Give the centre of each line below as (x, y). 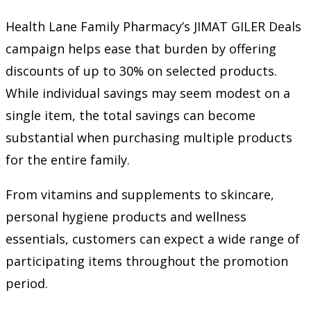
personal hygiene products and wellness (126, 217)
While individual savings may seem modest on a (148, 93)
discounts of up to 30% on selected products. (141, 71)
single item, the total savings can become (131, 116)
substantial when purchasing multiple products (149, 138)
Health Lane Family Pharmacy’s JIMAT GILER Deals (153, 27)
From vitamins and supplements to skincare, (140, 195)
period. (27, 284)
